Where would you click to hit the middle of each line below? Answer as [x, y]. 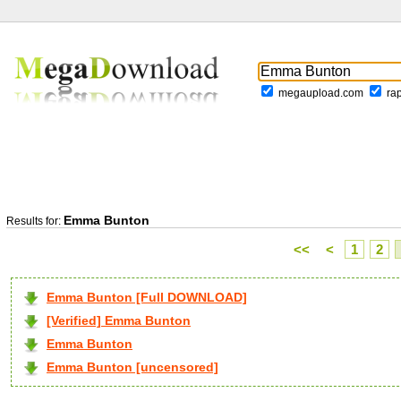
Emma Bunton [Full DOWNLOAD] [147, 297]
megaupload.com [321, 94]
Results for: [35, 221]
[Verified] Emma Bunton [119, 320]
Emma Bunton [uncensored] [132, 367]
